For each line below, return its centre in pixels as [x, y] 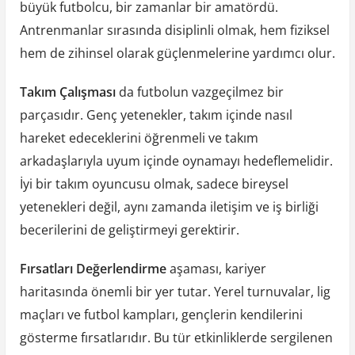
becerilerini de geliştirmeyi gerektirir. [129, 230]
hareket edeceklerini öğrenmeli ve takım [139, 138]
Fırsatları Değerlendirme [93, 269]
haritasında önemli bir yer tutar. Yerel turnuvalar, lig [175, 292]
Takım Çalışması [67, 92]
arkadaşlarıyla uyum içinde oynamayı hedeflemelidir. [176, 161]
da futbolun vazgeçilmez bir [199, 92]
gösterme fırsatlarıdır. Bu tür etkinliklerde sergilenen [176, 338]
